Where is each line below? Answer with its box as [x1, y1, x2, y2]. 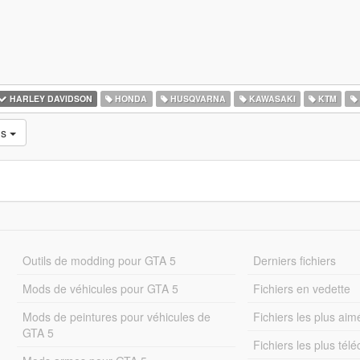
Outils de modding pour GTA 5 [22, 252, 176, 268]
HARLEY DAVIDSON [6, 92, 92, 104]
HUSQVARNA [167, 92, 226, 104]
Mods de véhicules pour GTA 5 [22, 280, 178, 297]
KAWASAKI [246, 92, 296, 104]
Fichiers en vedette [253, 280, 351, 297]
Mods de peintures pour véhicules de [22, 309, 211, 325]
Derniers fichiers [253, 252, 337, 268]
